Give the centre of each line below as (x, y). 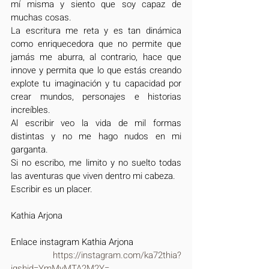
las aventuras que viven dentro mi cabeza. (93, 176)
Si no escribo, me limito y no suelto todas (96, 163)
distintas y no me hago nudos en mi (96, 137)
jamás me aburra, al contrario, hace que (96, 57)
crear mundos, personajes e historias (96, 97)
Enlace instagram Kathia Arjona (72, 242)
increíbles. (31, 110)
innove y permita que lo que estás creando (96, 71)
